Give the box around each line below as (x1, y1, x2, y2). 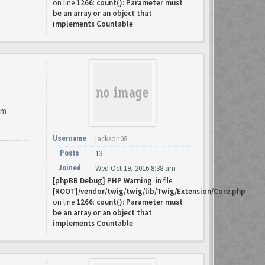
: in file (152, 176, 172, 186)
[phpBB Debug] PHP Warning (53, 176, 152, 186)
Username (53, 134, 86, 143)
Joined (58, 163, 81, 172)
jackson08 (95, 134, 127, 144)
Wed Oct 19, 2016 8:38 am (95, 163, 176, 173)
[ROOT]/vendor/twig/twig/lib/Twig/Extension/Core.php (53, 186, 245, 196)
